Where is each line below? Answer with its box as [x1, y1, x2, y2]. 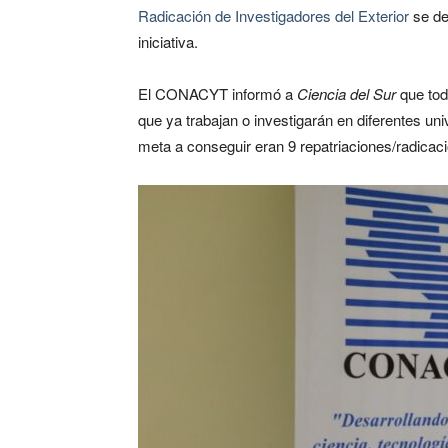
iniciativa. [138, 30, 198, 52]
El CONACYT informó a [138, 82, 297, 104]
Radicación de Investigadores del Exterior [138, 4, 409, 26]
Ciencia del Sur [297, 82, 396, 104]
